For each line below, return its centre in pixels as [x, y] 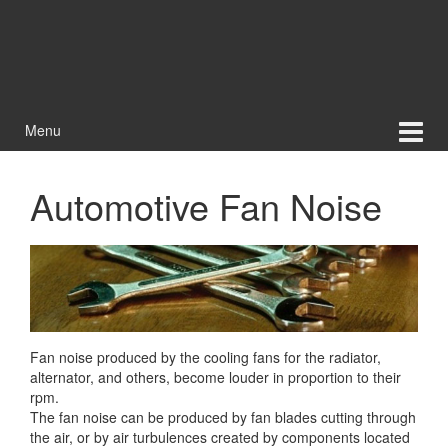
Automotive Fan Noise [206, 205]
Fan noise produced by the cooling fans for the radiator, [205, 356]
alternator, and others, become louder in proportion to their [215, 376]
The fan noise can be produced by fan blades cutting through [223, 416]
